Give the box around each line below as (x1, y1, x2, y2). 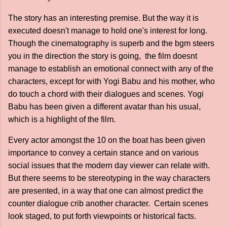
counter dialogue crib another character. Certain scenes (8, 199, 208, 208)
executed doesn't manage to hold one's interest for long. (8, 26, 207, 35)
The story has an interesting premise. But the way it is (8, 14, 199, 22)
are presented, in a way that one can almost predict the (8, 186, 203, 195)
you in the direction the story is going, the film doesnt (8, 52, 197, 60)
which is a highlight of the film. (8, 115, 118, 124)
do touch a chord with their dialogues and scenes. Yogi (8, 90, 204, 98)
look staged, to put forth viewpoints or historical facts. (8, 212, 198, 220)
